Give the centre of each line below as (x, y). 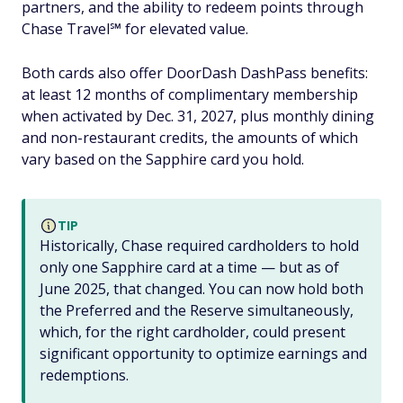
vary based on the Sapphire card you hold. (163, 160)
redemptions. (84, 376)
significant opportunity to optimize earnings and (203, 354)
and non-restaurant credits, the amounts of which (190, 138)
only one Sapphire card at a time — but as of (189, 268)
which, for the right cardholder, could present (193, 332)
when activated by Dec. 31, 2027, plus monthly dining (198, 116)
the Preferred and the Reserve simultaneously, (197, 311)
